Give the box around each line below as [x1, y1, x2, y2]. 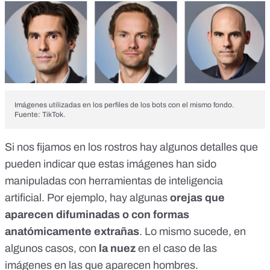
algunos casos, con [5, 242, 99, 255]
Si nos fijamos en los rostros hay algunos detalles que [5, 141, 258, 154]
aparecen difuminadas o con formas [5, 209, 189, 221]
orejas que [170, 192, 225, 204]
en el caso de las [138, 242, 217, 255]
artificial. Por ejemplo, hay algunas [5, 192, 170, 204]
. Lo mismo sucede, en [139, 225, 246, 238]
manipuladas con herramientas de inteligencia [5, 175, 223, 187]
